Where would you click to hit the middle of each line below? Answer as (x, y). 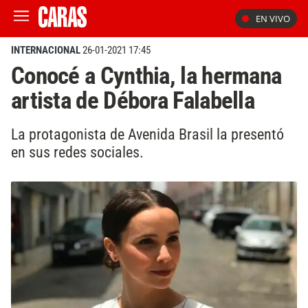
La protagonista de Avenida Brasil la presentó (147, 134)
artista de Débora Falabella (133, 100)
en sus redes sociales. (77, 152)
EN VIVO (273, 19)
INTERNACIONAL (46, 50)
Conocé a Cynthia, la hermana (146, 76)
